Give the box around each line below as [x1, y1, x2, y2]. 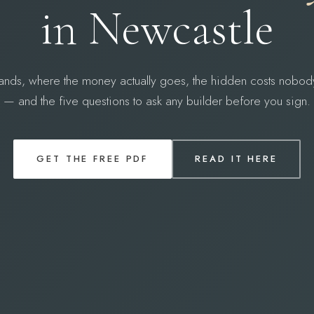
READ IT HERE [195, 152, 278, 166]
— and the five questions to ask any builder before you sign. [4, 91, 310, 110]
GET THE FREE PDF [36, 152, 149, 166]
